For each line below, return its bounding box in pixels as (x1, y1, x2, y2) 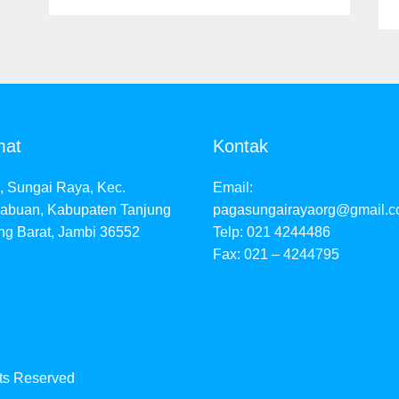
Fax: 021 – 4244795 (213, 247, 339, 263)
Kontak (213, 136, 268, 157)
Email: (213, 180, 253, 196)
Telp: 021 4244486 (213, 224, 330, 240)
